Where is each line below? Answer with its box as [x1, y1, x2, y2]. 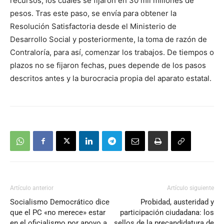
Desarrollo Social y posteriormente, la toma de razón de [10, 34, 207, 44]
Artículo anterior [10, 184, 53, 192]
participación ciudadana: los [120, 208, 214, 217]
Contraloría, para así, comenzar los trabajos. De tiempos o [10, 47, 214, 57]
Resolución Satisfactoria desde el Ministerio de [10, 21, 176, 31]
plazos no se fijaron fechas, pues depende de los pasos [10, 60, 206, 70]
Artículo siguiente [167, 184, 214, 192]
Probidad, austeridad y [140, 197, 214, 207]
